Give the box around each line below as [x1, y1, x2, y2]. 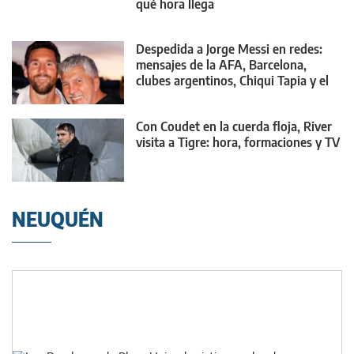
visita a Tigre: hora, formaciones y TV [136, 134, 340, 150]
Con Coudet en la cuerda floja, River [136, 118, 332, 134]
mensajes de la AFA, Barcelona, [136, 57, 307, 73]
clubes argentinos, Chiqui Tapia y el [136, 73, 329, 89]
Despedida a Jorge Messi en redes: [136, 41, 322, 58]
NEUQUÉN [12, 207, 104, 232]
